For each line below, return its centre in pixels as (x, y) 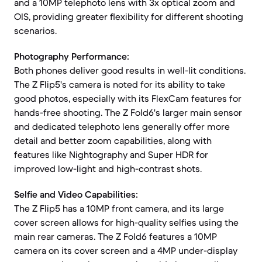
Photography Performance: (72, 56)
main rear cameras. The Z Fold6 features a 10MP (116, 236)
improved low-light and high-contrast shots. (108, 168)
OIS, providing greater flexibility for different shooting (129, 16)
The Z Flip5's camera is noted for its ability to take (120, 84)
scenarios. (35, 30)
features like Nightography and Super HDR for (111, 154)
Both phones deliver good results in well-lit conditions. (130, 70)
